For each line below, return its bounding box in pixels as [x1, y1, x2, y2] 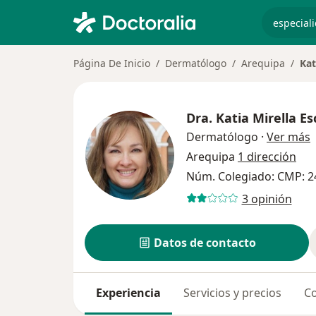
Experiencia [96, 285, 161, 300]
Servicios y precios [183, 285, 281, 300]
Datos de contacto [153, 235, 256, 250]
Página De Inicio [73, 56, 150, 70]
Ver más [267, 129, 310, 145]
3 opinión [241, 190, 292, 207]
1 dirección [238, 149, 296, 164]
